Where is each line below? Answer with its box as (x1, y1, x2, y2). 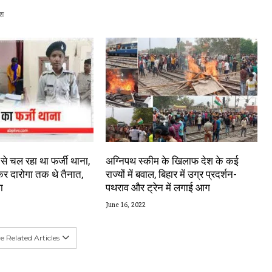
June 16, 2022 (105, 199, 146, 211)
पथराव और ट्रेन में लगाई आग (105, 181, 210, 194)
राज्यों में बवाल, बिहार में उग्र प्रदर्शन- (105, 168, 237, 180)
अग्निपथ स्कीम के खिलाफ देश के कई (105, 154, 239, 167)
